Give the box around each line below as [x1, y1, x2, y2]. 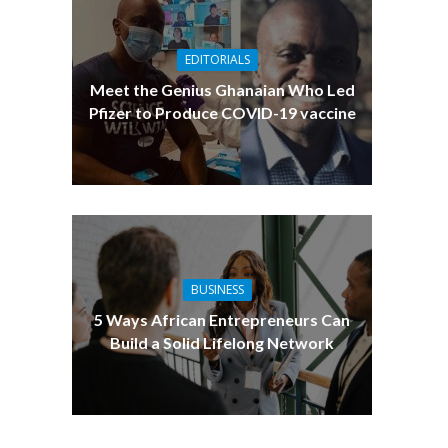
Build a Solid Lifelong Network [110, 333, 335, 353]
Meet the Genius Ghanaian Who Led [89, 80, 355, 100]
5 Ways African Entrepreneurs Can [94, 310, 351, 330]
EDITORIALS [184, 51, 250, 69]
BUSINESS [190, 281, 244, 299]
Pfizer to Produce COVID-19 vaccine [88, 103, 356, 123]
